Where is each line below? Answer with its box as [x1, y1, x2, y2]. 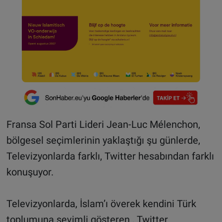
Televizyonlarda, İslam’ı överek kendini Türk [6, 197, 196, 210]
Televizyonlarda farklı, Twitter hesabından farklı [6, 150, 214, 162]
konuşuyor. [6, 166, 54, 178]
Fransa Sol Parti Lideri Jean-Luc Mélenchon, [6, 118, 200, 130]
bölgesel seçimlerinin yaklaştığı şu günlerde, [6, 134, 200, 146]
